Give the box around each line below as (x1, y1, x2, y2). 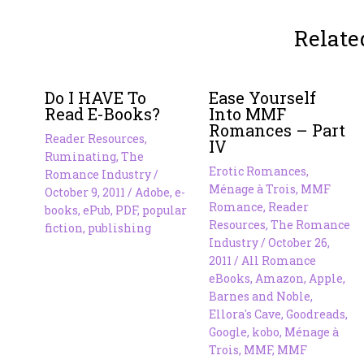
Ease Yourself (208, 86, 316, 108)
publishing (88, 219, 151, 236)
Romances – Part (208, 119, 345, 141)
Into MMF (208, 102, 286, 124)
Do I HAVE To (45, 86, 146, 108)
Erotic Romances (208, 162, 306, 179)
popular (142, 201, 187, 218)
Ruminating (45, 148, 116, 164)
